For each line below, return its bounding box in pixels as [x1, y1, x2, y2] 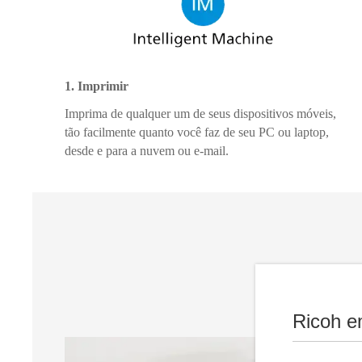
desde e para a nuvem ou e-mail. [65, 144, 229, 158]
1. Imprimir [65, 78, 128, 93]
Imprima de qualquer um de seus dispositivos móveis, [65, 107, 336, 120]
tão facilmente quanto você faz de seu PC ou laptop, [65, 125, 329, 139]
